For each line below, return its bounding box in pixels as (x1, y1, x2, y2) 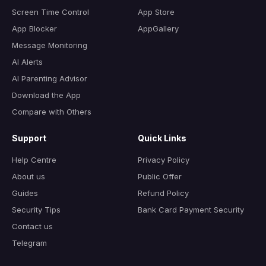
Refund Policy (138, 188, 189, 198)
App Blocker (12, 23, 57, 33)
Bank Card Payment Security (138, 204, 244, 214)
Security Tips (12, 204, 61, 214)
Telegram (12, 237, 47, 248)
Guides (12, 188, 38, 198)
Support (12, 132, 46, 143)
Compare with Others (12, 106, 91, 116)
